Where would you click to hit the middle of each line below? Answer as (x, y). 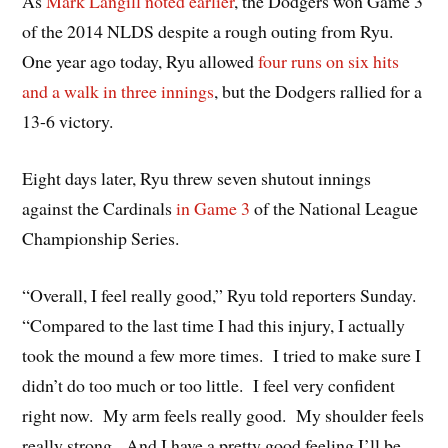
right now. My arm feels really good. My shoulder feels (223, 414)
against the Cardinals (99, 208)
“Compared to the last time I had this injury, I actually (214, 324)
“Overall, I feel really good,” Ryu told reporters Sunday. (219, 294)
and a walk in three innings (118, 91)
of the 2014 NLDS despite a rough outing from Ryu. (208, 31)
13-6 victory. (68, 121)
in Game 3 (213, 208)
